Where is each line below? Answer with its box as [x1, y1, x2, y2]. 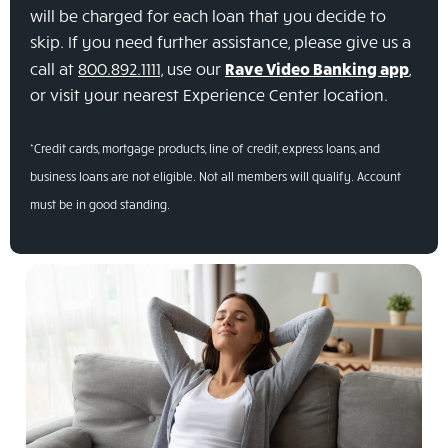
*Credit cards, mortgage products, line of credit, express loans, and [30, 141, 380, 157]
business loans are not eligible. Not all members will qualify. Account [30, 169, 401, 185]
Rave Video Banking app [225, 57, 409, 78]
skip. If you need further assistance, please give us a [30, 30, 411, 52]
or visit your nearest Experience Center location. [30, 83, 388, 105]
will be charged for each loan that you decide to [30, 4, 386, 26]
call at [30, 57, 78, 79]
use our [163, 57, 225, 79]
